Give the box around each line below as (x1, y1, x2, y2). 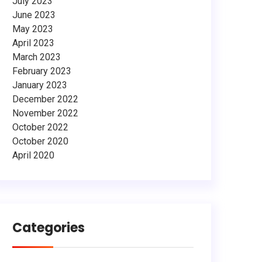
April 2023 (12, 37, 54, 49)
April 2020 (12, 150, 54, 161)
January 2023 (12, 80, 67, 91)
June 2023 (12, 9, 56, 20)
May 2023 (12, 23, 53, 35)
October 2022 (12, 122, 68, 133)
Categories (12, 219, 85, 237)
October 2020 (12, 136, 68, 147)
